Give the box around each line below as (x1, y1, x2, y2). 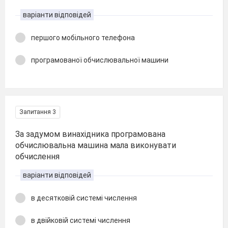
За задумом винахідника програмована (15, 129, 165, 139)
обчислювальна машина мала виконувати (15, 140, 176, 150)
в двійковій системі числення (31, 216, 130, 224)
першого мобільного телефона (31, 33, 135, 42)
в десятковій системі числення (31, 193, 137, 202)
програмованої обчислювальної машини (31, 56, 168, 64)
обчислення (15, 151, 60, 161)
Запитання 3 (19, 108, 56, 116)
